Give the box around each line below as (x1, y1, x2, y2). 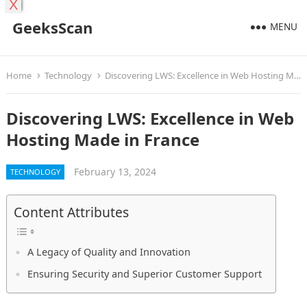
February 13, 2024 (73, 165, 156, 178)
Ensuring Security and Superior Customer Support (27, 267, 262, 281)
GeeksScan (12, 17, 93, 38)
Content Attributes (13, 203, 129, 222)
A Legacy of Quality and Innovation (27, 245, 191, 259)
